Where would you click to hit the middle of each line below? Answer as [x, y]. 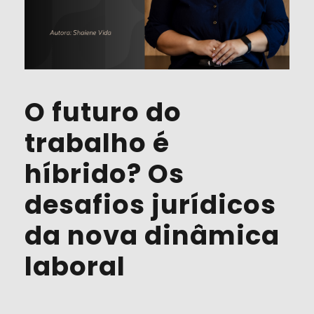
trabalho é [97, 143]
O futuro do [103, 112]
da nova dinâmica [152, 236]
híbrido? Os [104, 174]
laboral [75, 267]
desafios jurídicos [150, 205]
